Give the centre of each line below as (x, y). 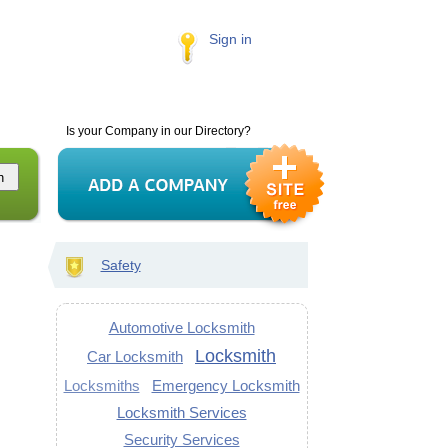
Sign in (230, 39)
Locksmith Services (181, 412)
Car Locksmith (135, 356)
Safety (120, 265)
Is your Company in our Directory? (158, 131)
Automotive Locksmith (181, 327)
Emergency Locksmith (225, 385)
